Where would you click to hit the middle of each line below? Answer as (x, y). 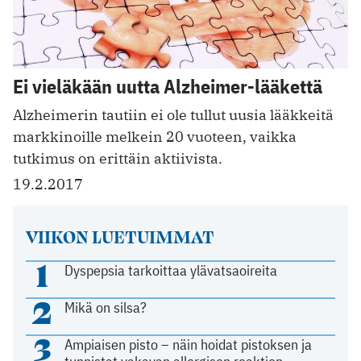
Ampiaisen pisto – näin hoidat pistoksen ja (189, 345)
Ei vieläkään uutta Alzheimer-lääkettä (168, 87)
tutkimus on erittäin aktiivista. (118, 159)
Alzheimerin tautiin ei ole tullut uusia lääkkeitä (173, 115)
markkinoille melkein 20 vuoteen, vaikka (155, 137)
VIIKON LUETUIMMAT (120, 237)
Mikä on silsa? (106, 308)
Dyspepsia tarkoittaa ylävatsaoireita (171, 271)
